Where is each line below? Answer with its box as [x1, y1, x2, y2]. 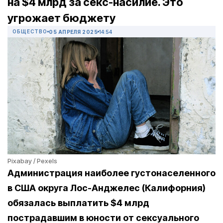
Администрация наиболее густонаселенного [7, 168, 216, 179]
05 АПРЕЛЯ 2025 [49, 28, 98, 35]
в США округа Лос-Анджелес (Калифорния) [7, 183, 206, 194]
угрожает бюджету [7, 11, 115, 25]
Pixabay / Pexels [7, 157, 57, 165]
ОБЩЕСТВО [12, 28, 47, 35]
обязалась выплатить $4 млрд [7, 198, 149, 209]
